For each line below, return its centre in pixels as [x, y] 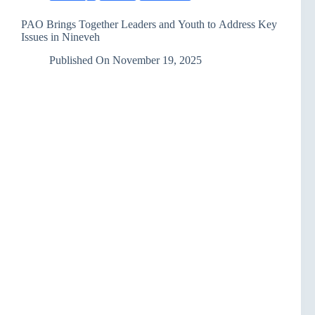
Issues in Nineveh [60, 37]
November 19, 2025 [157, 60]
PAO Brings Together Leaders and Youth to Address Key [149, 24]
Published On [79, 60]
